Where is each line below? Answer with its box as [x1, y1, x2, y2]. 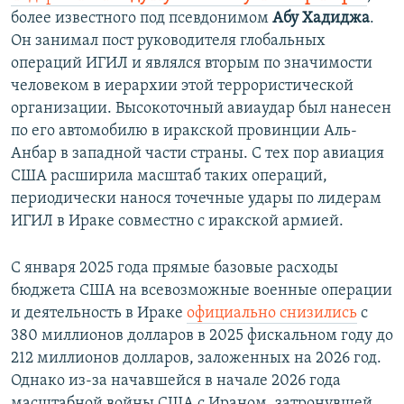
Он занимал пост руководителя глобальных [11, 32, 326, 50]
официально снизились [187, 304, 357, 322]
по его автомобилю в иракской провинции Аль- [11, 122, 357, 140]
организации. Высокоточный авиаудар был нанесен [11, 99, 391, 117]
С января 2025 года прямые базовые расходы [11, 259, 338, 277]
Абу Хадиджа [272, 9, 370, 27]
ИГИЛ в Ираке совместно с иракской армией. [11, 212, 344, 230]
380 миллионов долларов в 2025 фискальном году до [11, 326, 393, 344]
